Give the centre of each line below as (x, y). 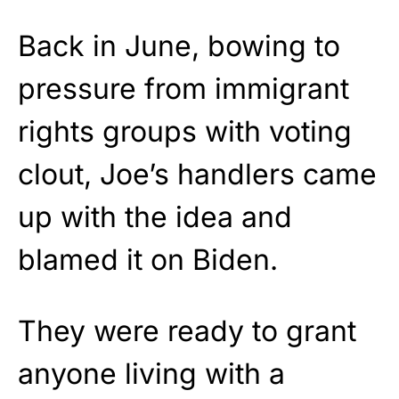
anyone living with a (151, 373)
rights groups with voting (185, 131)
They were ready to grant (187, 330)
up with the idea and (155, 216)
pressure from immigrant (183, 88)
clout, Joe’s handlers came (197, 174)
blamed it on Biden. (148, 259)
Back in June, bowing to (179, 45)
